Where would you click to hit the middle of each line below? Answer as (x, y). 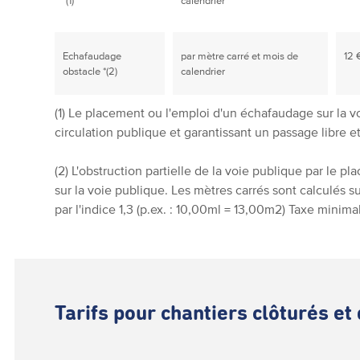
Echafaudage (92, 56)
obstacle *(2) (90, 71)
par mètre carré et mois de (240, 56)
